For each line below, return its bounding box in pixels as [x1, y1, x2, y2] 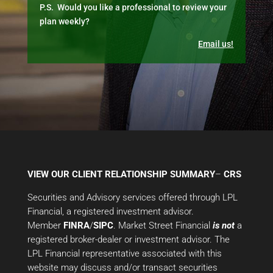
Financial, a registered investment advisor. [27, 206, 194, 217]
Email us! [198, 39, 234, 49]
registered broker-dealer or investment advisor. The [27, 234, 230, 245]
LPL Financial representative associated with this [27, 248, 222, 259]
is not [212, 220, 235, 231]
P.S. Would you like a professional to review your [39, 2, 227, 12]
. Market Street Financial [113, 220, 213, 231]
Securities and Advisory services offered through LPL [27, 192, 238, 203]
